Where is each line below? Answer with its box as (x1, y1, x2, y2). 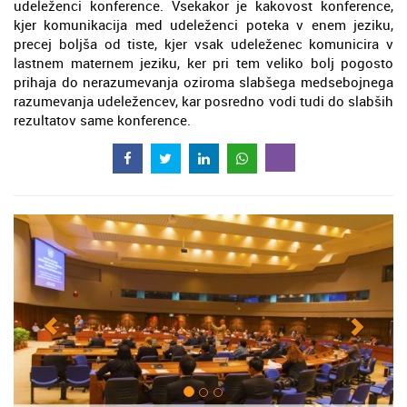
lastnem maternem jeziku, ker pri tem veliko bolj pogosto (14, 54, 393, 72)
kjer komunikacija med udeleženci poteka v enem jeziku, (14, 15, 393, 34)
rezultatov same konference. (14, 111, 191, 129)
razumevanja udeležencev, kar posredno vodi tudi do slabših (14, 92, 393, 110)
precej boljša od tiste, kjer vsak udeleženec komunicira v (14, 35, 393, 53)
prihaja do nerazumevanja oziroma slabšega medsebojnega (14, 73, 393, 91)
